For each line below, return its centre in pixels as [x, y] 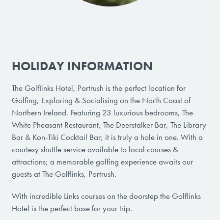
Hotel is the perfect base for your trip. [72, 208]
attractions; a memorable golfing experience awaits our [102, 161]
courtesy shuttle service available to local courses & [95, 149]
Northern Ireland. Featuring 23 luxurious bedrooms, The [102, 112]
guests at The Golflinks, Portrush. [64, 174]
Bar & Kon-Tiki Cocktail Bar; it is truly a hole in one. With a [107, 137]
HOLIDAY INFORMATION [82, 66]
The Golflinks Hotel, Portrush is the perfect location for [99, 88]
